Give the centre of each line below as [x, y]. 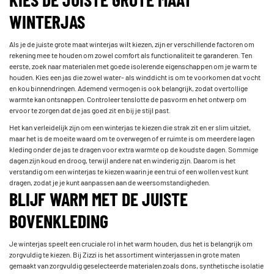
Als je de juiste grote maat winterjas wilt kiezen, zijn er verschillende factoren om [132, 44]
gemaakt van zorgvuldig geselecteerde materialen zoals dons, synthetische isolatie [136, 265]
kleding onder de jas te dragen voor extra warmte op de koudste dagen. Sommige [134, 149]
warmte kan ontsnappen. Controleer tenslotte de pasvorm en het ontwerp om [128, 99]
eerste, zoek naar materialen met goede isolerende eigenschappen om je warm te [133, 66]
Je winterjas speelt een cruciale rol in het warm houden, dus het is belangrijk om [131, 243]
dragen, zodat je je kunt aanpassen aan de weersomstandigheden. [110, 182]
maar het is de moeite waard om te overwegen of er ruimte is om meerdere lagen [132, 138]
